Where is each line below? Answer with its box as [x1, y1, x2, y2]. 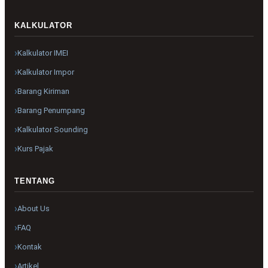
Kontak [17, 242, 42, 252]
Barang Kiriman [17, 87, 69, 96]
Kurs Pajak [17, 144, 53, 154]
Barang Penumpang [17, 106, 85, 115]
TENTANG [14, 176, 55, 185]
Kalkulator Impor [17, 68, 74, 77]
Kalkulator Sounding [17, 125, 88, 135]
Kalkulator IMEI [17, 48, 68, 58]
